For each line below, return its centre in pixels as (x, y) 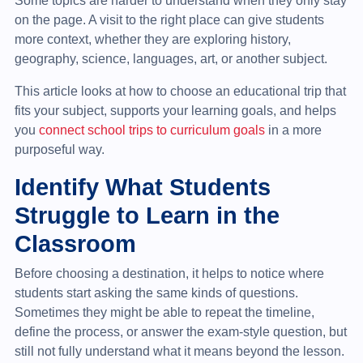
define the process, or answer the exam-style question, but (180, 331)
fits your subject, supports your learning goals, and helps (175, 110)
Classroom (75, 243)
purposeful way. (59, 149)
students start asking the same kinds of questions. (156, 293)
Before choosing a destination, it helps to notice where (169, 273)
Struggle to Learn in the (147, 215)
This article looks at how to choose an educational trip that (180, 91)
